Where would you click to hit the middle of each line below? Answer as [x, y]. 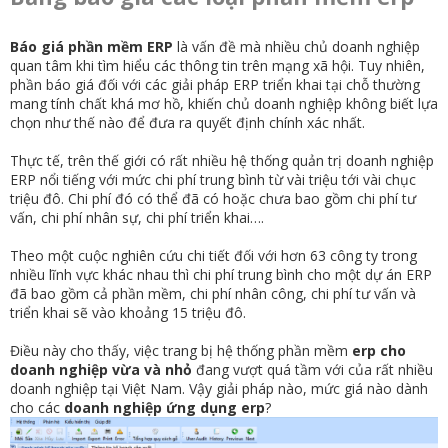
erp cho [379, 350]
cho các [37, 407]
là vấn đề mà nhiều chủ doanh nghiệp [298, 46]
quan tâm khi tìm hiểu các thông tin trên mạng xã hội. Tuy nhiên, [217, 65]
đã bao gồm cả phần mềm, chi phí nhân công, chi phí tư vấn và [213, 293]
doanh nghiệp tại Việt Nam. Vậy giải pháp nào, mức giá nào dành [219, 388]
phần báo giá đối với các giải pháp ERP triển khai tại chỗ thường [215, 84]
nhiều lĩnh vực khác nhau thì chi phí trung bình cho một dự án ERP [221, 274]
